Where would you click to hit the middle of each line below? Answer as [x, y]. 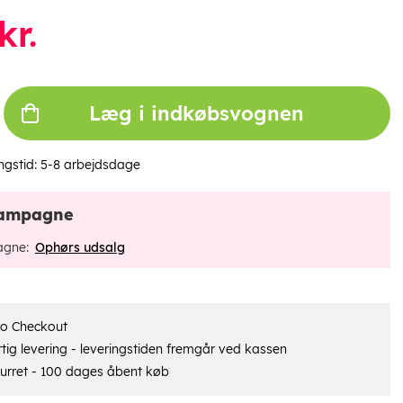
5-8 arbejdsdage [90, 164]
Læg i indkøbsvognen [197, 113]
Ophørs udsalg [80, 248]
